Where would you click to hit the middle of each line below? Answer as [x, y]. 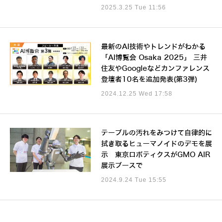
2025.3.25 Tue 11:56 [133, 8]
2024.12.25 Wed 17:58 [137, 94]
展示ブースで [122, 166]
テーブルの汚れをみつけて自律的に [156, 133]
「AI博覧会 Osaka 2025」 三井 [154, 58]
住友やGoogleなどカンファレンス [155, 69]
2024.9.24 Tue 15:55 [134, 180]
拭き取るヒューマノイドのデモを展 [156, 144]
